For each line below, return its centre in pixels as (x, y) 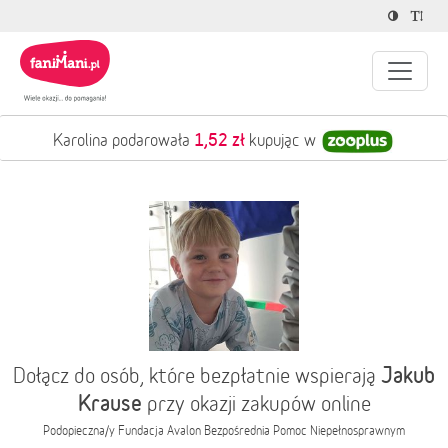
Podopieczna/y (80, 430)
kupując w (282, 140)
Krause (109, 402)
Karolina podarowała (123, 140)
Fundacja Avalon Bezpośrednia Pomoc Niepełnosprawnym (261, 430)
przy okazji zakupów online (256, 403)
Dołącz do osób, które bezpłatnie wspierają (197, 375)
